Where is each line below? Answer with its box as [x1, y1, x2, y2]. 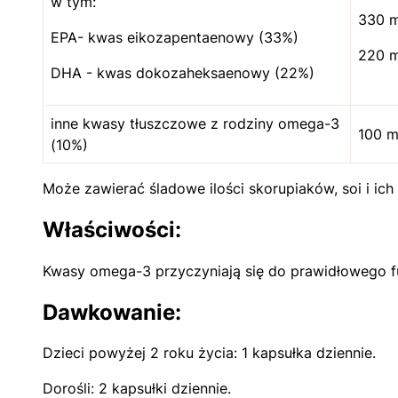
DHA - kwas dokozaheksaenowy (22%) [51, 63, 314, 82]
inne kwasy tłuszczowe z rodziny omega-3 [51, 114, 339, 132]
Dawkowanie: [43, 298, 181, 325]
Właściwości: [43, 216, 181, 243]
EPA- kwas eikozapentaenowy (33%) [51, 28, 298, 46]
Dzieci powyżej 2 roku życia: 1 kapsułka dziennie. [43, 344, 376, 362]
